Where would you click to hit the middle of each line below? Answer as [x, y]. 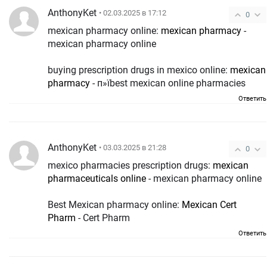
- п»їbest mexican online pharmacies [168, 83]
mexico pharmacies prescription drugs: [130, 166]
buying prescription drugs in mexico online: [139, 70]
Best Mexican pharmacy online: [115, 205]
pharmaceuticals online [97, 179]
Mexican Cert [209, 205]
